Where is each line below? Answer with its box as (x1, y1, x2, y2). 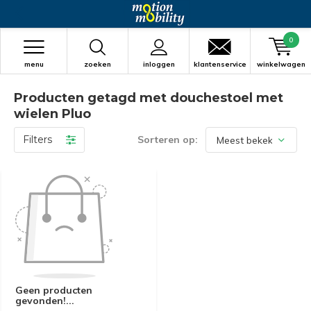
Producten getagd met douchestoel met (14, 90, 283, 106)
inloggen (142, 60, 175, 69)
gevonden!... (15, 294, 74, 308)
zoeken (84, 60, 111, 69)
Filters (23, 133, 52, 146)
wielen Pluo (14, 106, 91, 121)
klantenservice (193, 60, 246, 69)
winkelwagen (256, 60, 305, 69)
